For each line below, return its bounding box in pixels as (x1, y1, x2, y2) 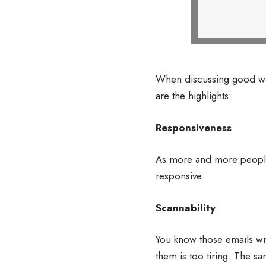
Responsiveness (156, 120, 232, 135)
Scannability (156, 200, 216, 215)
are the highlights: (156, 88, 232, 103)
